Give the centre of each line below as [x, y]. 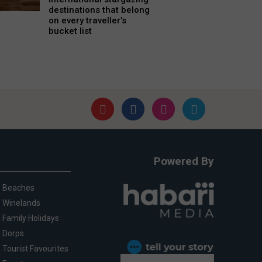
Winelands [21, 203]
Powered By [184, 161]
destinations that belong [99, 10]
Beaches [18, 188]
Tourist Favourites [35, 249]
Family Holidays [30, 218]
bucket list [70, 31]
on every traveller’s [87, 21]
